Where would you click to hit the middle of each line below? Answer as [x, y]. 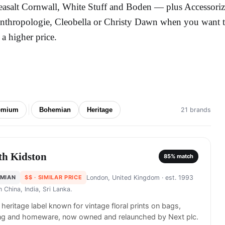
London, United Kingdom [123, 177]
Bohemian [55, 109]
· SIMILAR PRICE [57, 177]
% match [182, 156]
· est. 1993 [177, 177]
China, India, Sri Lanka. [38, 189]
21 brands [196, 109]
